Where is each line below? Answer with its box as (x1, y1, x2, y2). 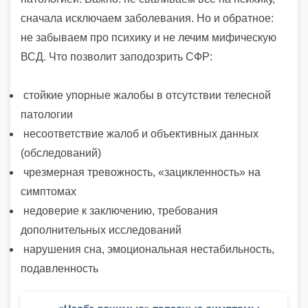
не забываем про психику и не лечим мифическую (21, 31, 276, 43)
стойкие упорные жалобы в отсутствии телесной (21, 89, 271, 101)
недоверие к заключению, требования (21, 204, 218, 217)
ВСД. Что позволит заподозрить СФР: (21, 50, 212, 63)
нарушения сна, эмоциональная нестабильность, (21, 243, 274, 255)
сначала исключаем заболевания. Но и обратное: (21, 12, 274, 24)
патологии (21, 108, 76, 120)
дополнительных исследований (21, 223, 181, 236)
